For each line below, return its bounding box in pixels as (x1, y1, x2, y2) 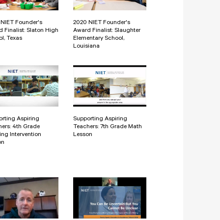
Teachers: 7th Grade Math (73, 123, 142, 131)
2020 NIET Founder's (73, 19, 130, 27)
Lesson (73, 131, 92, 138)
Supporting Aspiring (73, 115, 127, 123)
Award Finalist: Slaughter (73, 27, 140, 34)
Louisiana (73, 43, 100, 50)
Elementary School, (73, 35, 124, 42)
